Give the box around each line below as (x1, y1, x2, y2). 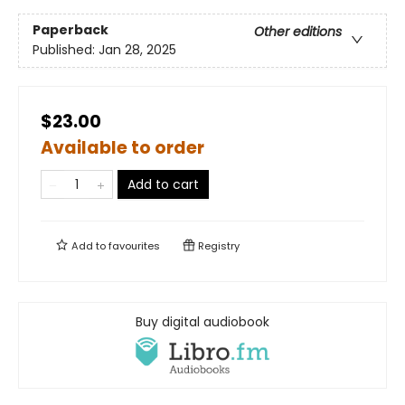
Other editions (254, 23, 342, 42)
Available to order (41, 135, 204, 160)
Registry (195, 238, 240, 253)
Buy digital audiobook (136, 312, 269, 331)
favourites (108, 238, 160, 253)
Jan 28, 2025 (99, 41, 176, 60)
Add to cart (127, 174, 199, 193)
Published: (33, 41, 99, 60)
